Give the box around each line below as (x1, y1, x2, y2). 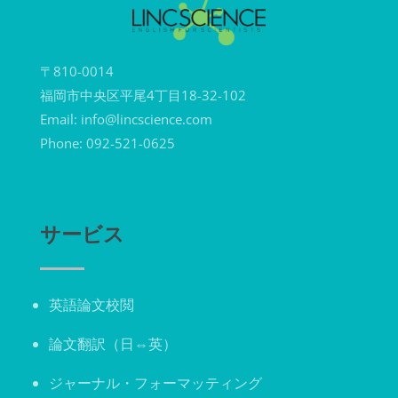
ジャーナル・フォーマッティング (49, 372, 262, 393)
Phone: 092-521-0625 (40, 133, 175, 152)
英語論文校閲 (49, 294, 134, 314)
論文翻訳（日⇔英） (49, 333, 177, 354)
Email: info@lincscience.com (40, 109, 212, 128)
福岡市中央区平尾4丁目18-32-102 (40, 85, 246, 104)
